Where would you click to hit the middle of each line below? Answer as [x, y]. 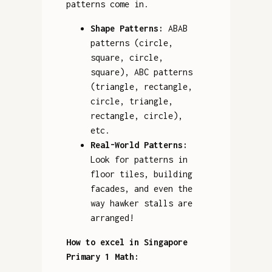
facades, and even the [141, 188]
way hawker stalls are [141, 203]
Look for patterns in [139, 159]
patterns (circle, [131, 42]
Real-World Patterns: [139, 144]
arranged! [112, 217]
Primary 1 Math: [102, 256]
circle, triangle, [131, 101]
